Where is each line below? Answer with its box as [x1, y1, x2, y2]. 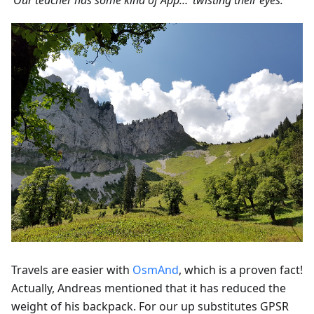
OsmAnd [132, 262, 179, 278]
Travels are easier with [11, 262, 132, 278]
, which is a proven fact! [179, 262, 303, 278]
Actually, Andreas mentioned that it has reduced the [11, 280, 286, 296]
